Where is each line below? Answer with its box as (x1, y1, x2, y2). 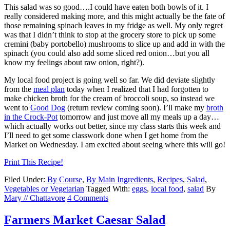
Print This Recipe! (4, 158, 63, 167)
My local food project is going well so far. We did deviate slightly (4, 75, 215, 85)
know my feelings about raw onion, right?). (4, 58, 144, 67)
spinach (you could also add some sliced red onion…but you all (4, 49, 209, 58)
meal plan (33, 85, 65, 94)
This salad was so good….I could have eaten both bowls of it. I (4, 3, 208, 12)
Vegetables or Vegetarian (4, 184, 84, 194)
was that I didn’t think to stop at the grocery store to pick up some (4, 30, 216, 40)
